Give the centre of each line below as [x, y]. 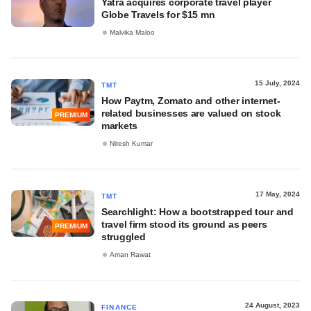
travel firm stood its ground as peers [184, 224]
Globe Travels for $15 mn [158, 15]
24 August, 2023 [272, 305]
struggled [124, 237]
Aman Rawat [130, 255]
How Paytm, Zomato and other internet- [191, 101]
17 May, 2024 [278, 194]
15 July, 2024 [277, 83]
